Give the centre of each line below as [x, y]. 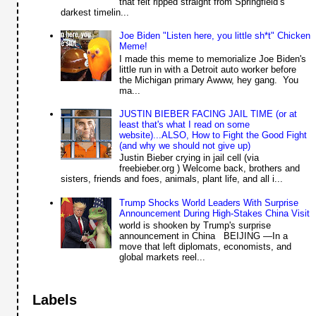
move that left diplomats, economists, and [205, 247]
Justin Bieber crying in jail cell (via [189, 158]
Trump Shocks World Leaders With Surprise [208, 202]
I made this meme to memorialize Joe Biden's [212, 59]
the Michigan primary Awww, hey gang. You [208, 80]
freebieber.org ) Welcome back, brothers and [209, 169]
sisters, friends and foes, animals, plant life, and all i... [172, 179]
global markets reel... [162, 257]
